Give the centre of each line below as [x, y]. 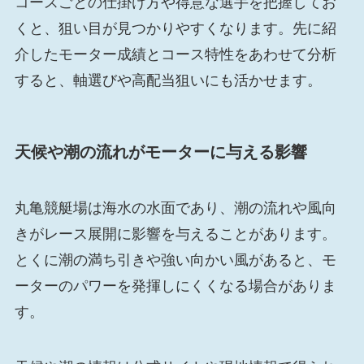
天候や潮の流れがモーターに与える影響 [160, 152]
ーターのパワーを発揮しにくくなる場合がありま [175, 286]
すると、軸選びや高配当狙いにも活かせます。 [168, 80]
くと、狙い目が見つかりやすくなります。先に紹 [175, 28]
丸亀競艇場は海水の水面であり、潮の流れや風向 [175, 208]
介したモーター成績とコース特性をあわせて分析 [175, 54]
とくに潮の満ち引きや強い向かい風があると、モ [175, 260]
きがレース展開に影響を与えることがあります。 [175, 234]
